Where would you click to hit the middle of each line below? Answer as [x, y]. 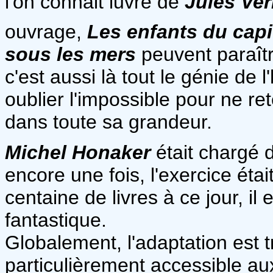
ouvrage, [46, 31]
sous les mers [70, 54]
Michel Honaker [78, 152]
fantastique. [56, 220]
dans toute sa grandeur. [108, 122]
